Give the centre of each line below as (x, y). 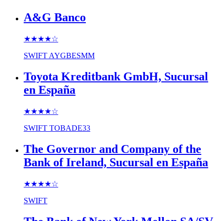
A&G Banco (55, 18)
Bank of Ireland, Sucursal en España (116, 162)
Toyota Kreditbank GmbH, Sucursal (116, 77)
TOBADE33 (70, 128)
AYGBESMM (72, 56)
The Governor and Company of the (112, 149)
